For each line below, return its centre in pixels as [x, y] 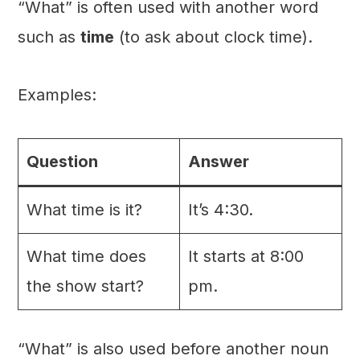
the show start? [85, 286]
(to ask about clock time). [213, 37]
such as [49, 37]
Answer [218, 162]
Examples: [57, 95]
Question [62, 162]
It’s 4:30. [220, 210]
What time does [86, 257]
